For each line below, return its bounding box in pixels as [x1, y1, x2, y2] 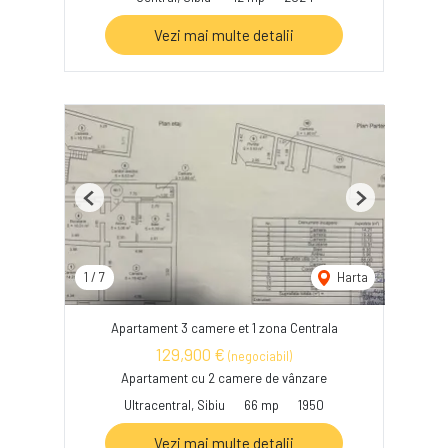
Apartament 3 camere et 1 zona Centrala [110, 320, 338, 337]
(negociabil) [228, 348, 292, 365]
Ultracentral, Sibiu [124, 396, 225, 413]
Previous [88, 197, 138, 214]
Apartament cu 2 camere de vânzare [121, 369, 327, 386]
